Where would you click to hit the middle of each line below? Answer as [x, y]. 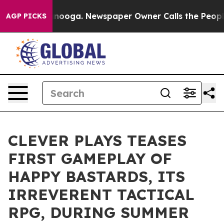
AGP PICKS [26, 16]
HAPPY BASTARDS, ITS [96, 176]
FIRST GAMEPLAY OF [90, 158]
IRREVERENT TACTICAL [101, 194]
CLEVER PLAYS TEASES [97, 140]
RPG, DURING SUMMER [98, 212]
